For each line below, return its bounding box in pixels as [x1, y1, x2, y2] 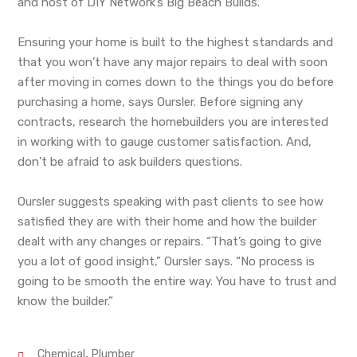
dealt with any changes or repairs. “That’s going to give [18, 233, 323, 249]
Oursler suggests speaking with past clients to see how [18, 194, 324, 209]
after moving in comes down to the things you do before [18, 74, 335, 89]
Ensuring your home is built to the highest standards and [18, 34, 334, 49]
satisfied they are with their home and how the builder [18, 214, 317, 229]
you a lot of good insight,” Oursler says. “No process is [18, 253, 316, 269]
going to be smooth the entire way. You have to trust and [18, 273, 337, 288]
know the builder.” [18, 293, 114, 308]
